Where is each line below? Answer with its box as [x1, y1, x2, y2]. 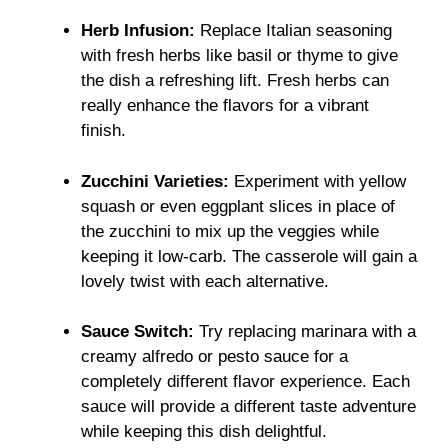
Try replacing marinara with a [194, 322, 416, 342]
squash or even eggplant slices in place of [81, 196, 395, 216]
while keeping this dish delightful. [81, 422, 327, 442]
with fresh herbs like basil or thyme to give [81, 46, 398, 66]
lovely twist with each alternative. [81, 271, 329, 291]
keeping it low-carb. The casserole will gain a [81, 246, 417, 266]
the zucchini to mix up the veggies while [81, 221, 379, 241]
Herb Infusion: [81, 21, 195, 41]
